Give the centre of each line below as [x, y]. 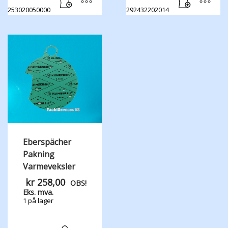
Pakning [39, 154]
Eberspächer [47, 142]
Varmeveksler [49, 167]
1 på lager [38, 201]
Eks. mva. [38, 192]
